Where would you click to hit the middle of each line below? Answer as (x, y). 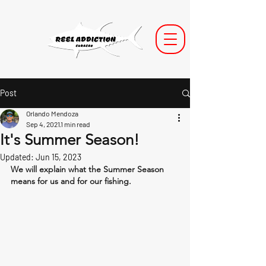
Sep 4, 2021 (43, 124)
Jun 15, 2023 (58, 157)
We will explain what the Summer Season (88, 169)
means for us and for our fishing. (71, 181)
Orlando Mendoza (52, 113)
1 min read (75, 124)
